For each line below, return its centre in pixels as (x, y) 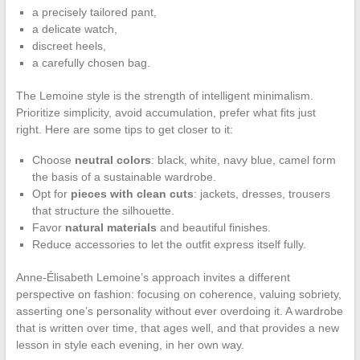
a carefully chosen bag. (91, 63)
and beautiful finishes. (213, 228)
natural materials (110, 228)
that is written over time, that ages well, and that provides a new (177, 328)
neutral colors (112, 160)
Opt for (51, 194)
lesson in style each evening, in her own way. (130, 345)
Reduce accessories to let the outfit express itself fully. (169, 245)
